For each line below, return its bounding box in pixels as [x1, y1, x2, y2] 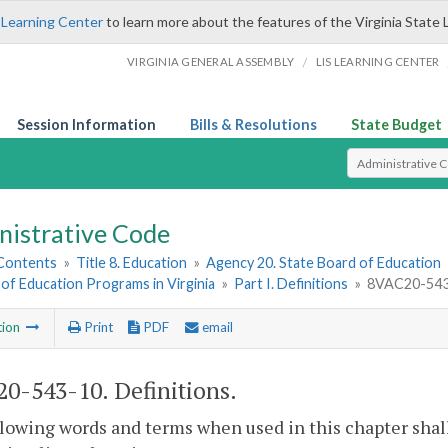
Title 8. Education [76, 254, 188, 272]
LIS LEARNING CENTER [315, 55, 440, 68]
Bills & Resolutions [190, 116, 317, 133]
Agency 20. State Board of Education [206, 254, 442, 272]
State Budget [351, 116, 442, 133]
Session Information [17, 116, 156, 133]
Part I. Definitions [234, 275, 349, 293]
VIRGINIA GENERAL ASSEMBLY [127, 55, 295, 68]
